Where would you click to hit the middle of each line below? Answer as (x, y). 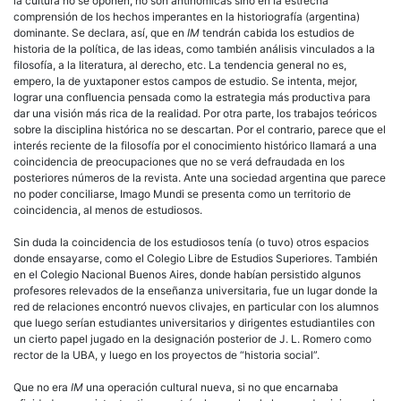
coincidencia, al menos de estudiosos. (108, 209)
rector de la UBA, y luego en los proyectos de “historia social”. (166, 354)
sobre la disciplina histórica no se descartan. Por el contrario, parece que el (200, 129)
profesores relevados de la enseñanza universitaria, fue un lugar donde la (196, 290)
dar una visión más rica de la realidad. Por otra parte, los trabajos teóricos (195, 113)
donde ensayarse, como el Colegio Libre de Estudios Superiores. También (196, 258)
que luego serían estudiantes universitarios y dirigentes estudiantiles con (194, 322)
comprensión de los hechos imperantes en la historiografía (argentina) (187, 16)
